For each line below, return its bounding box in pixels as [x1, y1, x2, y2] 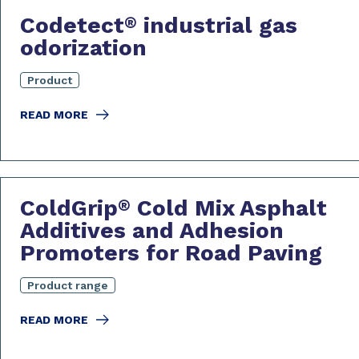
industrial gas [137, 12, 297, 38]
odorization [20, 34, 153, 61]
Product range [27, 279, 108, 292]
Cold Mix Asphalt [131, 195, 327, 221]
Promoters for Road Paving [20, 240, 322, 266]
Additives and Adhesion [20, 217, 284, 244]
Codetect [20, 12, 124, 38]
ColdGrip [20, 195, 118, 221]
